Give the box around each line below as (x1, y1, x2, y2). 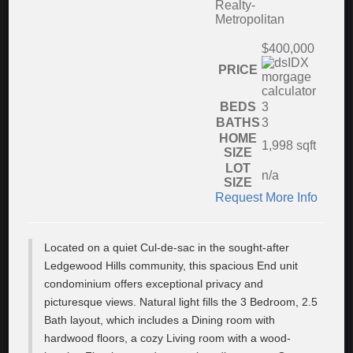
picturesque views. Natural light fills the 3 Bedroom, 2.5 (44, 295, 318, 308)
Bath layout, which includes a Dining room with (44, 314, 276, 326)
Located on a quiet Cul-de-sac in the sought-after (44, 241, 290, 254)
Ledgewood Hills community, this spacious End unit (44, 259, 299, 272)
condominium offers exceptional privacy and (44, 277, 264, 290)
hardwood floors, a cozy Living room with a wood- (44, 332, 292, 344)
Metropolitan (215, 13, 285, 26)
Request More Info (215, 191, 318, 204)
